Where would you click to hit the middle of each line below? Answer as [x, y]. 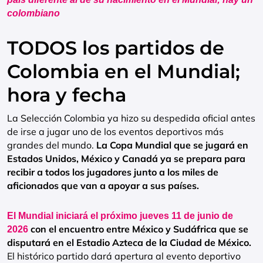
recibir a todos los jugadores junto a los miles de [113, 172]
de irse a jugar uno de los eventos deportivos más [115, 131]
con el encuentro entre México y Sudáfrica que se [138, 229]
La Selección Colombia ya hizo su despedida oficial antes [131, 118]
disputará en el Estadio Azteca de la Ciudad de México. [129, 242]
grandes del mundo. [50, 145]
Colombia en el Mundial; [124, 71]
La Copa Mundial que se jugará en [171, 145]
